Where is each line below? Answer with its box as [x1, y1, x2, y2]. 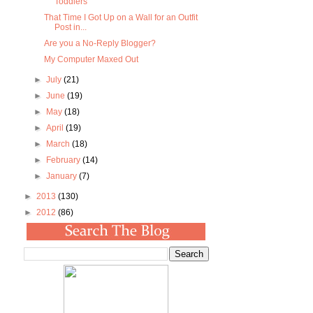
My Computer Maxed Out [44, 54, 139, 65]
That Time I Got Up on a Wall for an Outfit [44, 13, 198, 23]
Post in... [54, 22, 87, 33]
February [45, 155, 82, 166]
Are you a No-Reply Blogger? [44, 38, 156, 49]
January [45, 171, 79, 182]
